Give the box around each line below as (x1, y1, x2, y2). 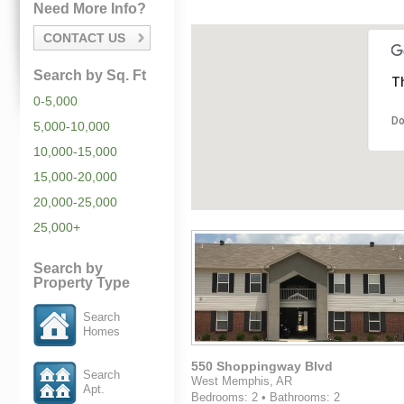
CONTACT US (43, 31, 125, 45)
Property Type (33, 275, 130, 290)
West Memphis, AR (191, 374, 292, 388)
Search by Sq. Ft (33, 68, 146, 83)
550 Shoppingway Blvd (191, 359, 333, 373)
